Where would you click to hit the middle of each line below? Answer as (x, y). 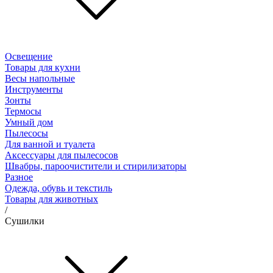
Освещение (29, 56)
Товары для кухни (43, 67)
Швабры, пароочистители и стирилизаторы (96, 166)
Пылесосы (27, 133)
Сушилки (25, 221)
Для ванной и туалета (50, 144)
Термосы (23, 111)
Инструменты (34, 89)
